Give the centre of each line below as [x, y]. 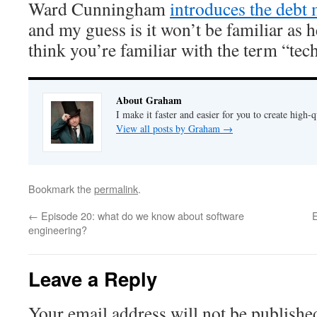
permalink [116, 189]
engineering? [58, 230]
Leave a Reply [93, 278]
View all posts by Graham [169, 128]
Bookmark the [61, 189]
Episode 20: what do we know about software [141, 215]
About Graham [149, 100]
